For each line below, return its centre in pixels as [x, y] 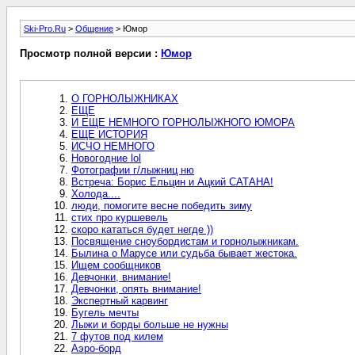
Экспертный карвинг [120, 300]
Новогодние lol [106, 158]
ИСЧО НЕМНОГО [113, 146]
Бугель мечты [105, 312]
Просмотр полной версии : [90, 54]
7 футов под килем [117, 336]
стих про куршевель [120, 217]
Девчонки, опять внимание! [136, 288]
